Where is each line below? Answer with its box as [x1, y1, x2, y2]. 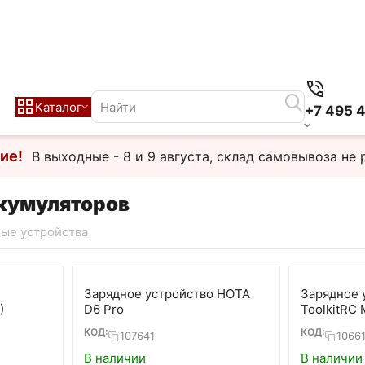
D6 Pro [83, 301, 124, 317]
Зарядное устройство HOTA [83, 286, 250, 301]
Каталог [35, 99, 82, 115]
